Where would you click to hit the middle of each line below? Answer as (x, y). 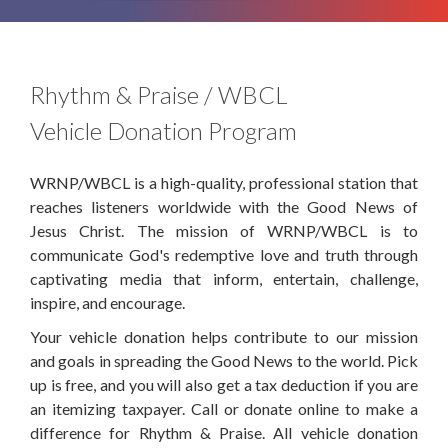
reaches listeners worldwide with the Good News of (224, 206)
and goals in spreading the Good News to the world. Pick (224, 360)
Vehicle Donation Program (163, 130)
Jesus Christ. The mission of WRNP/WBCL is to (224, 230)
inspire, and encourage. (107, 302)
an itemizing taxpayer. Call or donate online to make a (224, 408)
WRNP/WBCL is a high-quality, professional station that (224, 182)
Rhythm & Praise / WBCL (159, 94)
